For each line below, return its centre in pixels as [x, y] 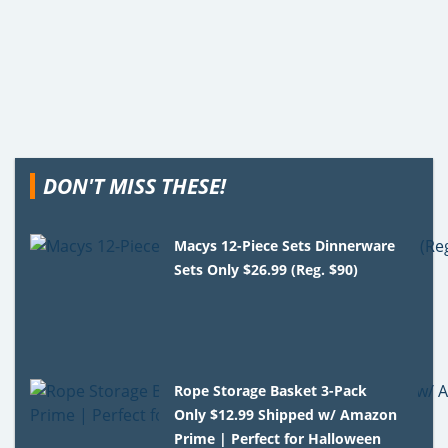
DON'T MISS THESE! [134, 185]
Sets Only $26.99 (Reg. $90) [266, 269]
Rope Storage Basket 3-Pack [271, 390]
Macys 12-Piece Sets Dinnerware [285, 245]
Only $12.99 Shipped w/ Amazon [286, 414]
